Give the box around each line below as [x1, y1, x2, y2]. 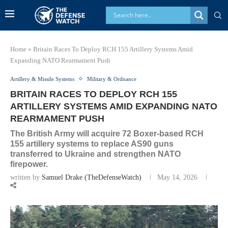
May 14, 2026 [157, 173, 197, 181]
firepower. [10, 159, 48, 168]
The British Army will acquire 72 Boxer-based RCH [10, 129, 204, 138]
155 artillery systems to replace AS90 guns [10, 139, 174, 148]
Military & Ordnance [87, 75, 136, 82]
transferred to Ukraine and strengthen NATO [10, 149, 181, 158]
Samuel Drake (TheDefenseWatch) [42, 173, 141, 181]
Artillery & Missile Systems [10, 75, 74, 82]
